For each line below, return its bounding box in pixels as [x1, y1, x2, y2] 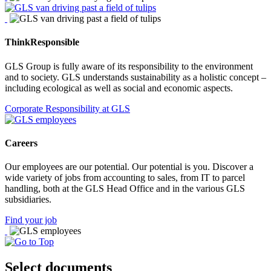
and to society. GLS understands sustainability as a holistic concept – [5, 71, 266, 82]
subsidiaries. [5, 194, 51, 205]
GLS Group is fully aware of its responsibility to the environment [5, 60, 253, 71]
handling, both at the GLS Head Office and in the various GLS [5, 183, 245, 194]
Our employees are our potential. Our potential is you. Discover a [5, 162, 253, 172]
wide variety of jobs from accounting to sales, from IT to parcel [5, 172, 245, 183]
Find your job [5, 215, 57, 226]
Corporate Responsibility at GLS [5, 103, 130, 114]
